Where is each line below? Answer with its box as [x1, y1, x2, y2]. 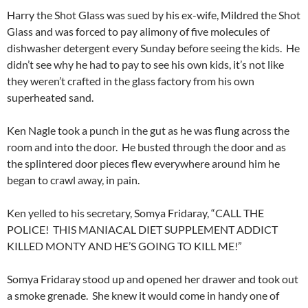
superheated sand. [7, 91, 93, 104]
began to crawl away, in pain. [7, 173, 140, 187]
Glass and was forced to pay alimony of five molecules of [7, 25, 269, 38]
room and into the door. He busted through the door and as [7, 140, 286, 154]
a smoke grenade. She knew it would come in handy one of [7, 289, 279, 302]
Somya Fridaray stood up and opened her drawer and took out [7, 272, 298, 286]
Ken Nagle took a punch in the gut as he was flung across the [7, 124, 289, 137]
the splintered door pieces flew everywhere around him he [7, 157, 280, 170]
